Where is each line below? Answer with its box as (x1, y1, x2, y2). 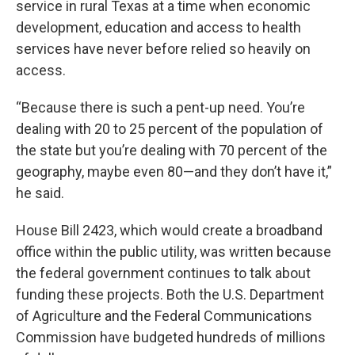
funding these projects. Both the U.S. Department (16, 286, 324, 303)
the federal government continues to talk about (16, 265, 311, 281)
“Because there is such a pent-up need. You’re (16, 99, 305, 116)
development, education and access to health (16, 19, 301, 36)
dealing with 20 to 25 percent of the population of (16, 120, 323, 137)
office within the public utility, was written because (16, 243, 331, 260)
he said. (16, 185, 64, 201)
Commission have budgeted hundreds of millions (16, 329, 326, 345)
